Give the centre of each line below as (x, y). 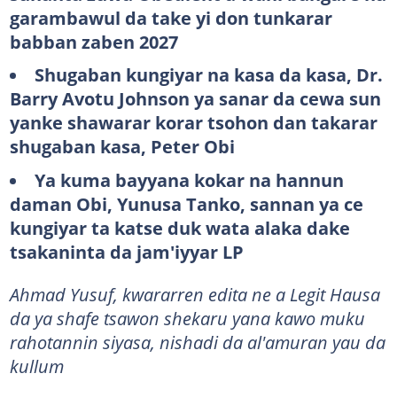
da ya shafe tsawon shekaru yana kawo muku (187, 318)
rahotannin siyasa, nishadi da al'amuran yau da (197, 342)
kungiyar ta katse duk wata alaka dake (179, 227)
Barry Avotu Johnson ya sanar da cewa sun (195, 98)
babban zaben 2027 (93, 41)
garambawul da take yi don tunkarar (171, 17)
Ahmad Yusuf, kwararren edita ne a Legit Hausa (195, 294)
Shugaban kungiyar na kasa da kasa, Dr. (208, 74)
